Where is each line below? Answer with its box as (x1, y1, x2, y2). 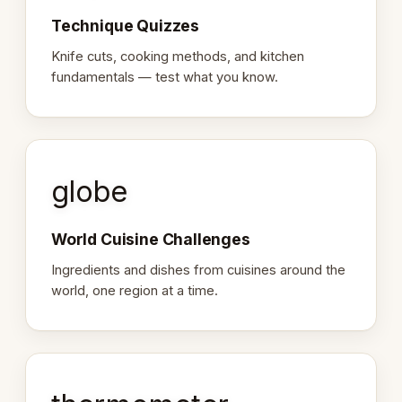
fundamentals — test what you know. (51, 68, 278, 85)
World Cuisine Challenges (51, 229, 250, 249)
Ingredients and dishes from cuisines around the (51, 261, 345, 278)
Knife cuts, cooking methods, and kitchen (51, 48, 304, 65)
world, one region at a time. (51, 282, 218, 299)
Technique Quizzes (51, 15, 200, 35)
